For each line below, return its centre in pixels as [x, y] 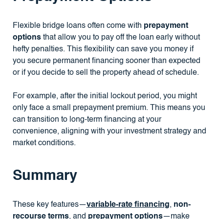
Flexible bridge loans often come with [78, 26]
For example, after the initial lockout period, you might [105, 97]
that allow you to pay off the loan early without [120, 38]
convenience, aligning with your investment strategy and [109, 132]
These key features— [49, 205]
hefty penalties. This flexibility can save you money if [103, 50]
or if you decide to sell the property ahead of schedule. [106, 73]
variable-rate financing [128, 205]
